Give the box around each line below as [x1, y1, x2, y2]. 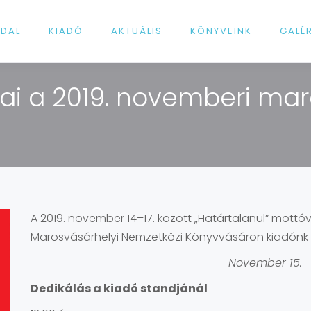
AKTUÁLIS [111, 24, 162, 37]
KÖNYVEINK [190, 24, 252, 37]
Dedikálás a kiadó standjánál [31, 280, 208, 296]
